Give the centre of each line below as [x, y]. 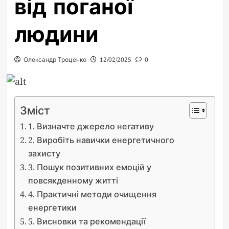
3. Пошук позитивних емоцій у [89, 167]
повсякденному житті [73, 181]
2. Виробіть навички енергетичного [101, 140]
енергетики [52, 208]
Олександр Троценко [55, 60]
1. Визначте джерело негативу [91, 127]
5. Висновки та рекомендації [87, 222]
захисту [44, 154]
